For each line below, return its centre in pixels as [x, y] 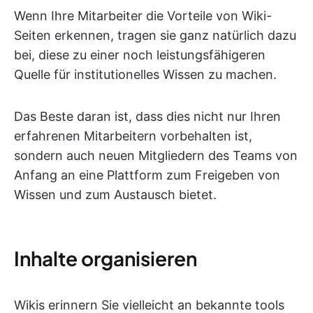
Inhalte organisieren [105, 258]
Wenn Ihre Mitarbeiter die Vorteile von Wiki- [143, 16]
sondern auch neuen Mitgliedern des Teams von [156, 155]
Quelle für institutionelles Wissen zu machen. [145, 74]
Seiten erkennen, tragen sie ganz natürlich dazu [155, 35]
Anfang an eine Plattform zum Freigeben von [147, 175]
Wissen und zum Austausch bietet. [115, 195]
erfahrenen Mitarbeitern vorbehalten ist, [133, 136]
